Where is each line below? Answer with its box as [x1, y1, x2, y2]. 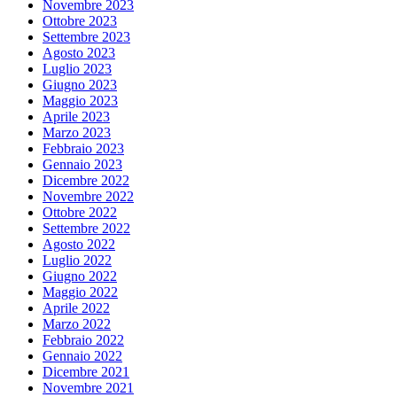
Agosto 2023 [43, 44, 115, 60]
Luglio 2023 [43, 60, 112, 76]
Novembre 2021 [43, 379, 134, 395]
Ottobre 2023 [43, 12, 117, 28]
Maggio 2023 [43, 92, 118, 108]
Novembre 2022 [43, 188, 134, 204]
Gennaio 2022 [43, 347, 122, 363]
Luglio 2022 [43, 252, 112, 268]
